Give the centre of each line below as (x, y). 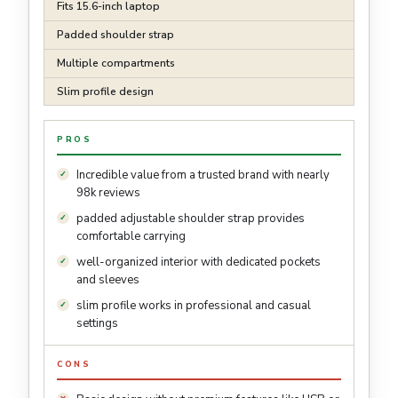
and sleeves (108, 280)
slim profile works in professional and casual (194, 306)
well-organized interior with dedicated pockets (199, 263)
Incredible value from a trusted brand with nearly (203, 175)
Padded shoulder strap (115, 35)
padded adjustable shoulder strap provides (191, 219)
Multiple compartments (116, 64)
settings (97, 324)
